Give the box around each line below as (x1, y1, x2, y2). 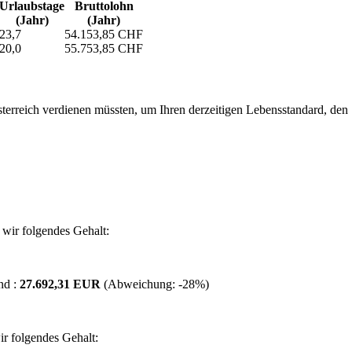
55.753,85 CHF (64, 41, 143, 55)
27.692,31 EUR (20, 277, 104, 291)
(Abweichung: (104, 277, 178, 291)
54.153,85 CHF (64, 27, 143, 41)
